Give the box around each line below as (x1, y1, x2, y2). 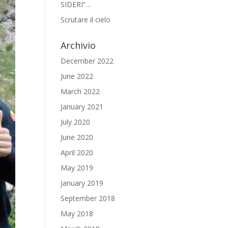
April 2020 (61, 148, 94, 157)
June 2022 (61, 71, 94, 81)
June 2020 (61, 132, 94, 142)
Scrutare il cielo (61, 15, 111, 24)
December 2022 (61, 56, 114, 66)
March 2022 (61, 87, 100, 96)
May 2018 (61, 209, 94, 218)
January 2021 (61, 102, 104, 111)
